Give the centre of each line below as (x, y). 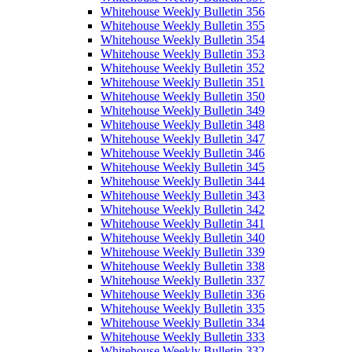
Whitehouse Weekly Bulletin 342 (183, 210)
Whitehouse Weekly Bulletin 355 (183, 26)
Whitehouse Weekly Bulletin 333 (183, 337)
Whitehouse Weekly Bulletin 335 (183, 309)
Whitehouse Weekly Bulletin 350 (183, 97)
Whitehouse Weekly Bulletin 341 (183, 224)
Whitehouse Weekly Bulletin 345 (183, 167)
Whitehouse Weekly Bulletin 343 (183, 196)
